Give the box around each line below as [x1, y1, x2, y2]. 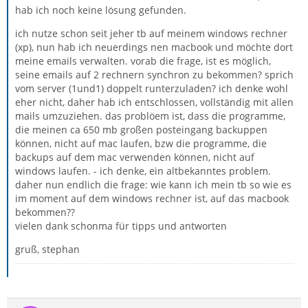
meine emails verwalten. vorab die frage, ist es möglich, [15, 54, 271, 67]
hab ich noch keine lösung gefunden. [15, 3, 186, 16]
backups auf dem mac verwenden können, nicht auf [15, 151, 254, 164]
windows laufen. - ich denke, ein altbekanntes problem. [15, 164, 271, 177]
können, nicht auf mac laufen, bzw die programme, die [15, 137, 267, 150]
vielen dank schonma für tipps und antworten [15, 219, 227, 232]
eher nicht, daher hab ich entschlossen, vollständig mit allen [15, 96, 294, 109]
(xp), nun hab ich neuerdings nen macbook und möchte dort [15, 41, 293, 54]
